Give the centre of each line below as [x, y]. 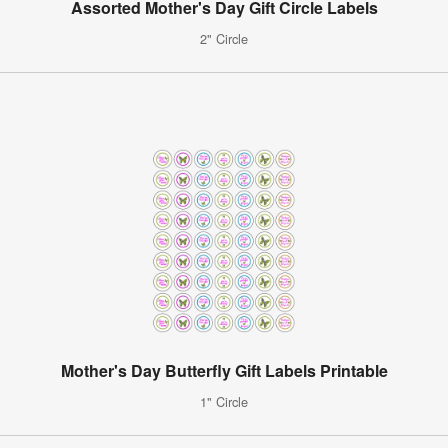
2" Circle [224, 38]
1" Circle [224, 401]
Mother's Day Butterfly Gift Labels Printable [224, 370]
